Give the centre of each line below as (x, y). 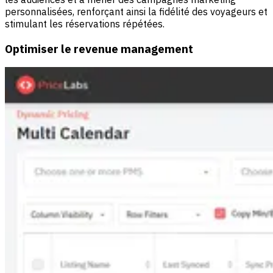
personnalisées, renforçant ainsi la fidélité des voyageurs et (136, 11)
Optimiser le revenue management (99, 48)
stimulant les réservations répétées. (85, 23)
